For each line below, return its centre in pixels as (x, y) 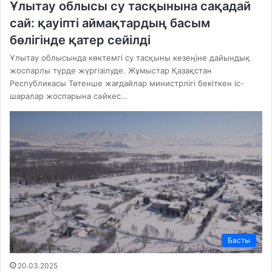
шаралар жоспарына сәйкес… (69, 96)
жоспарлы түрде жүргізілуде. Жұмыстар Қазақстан (111, 70)
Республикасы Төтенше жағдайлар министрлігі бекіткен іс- (127, 83)
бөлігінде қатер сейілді (80, 40)
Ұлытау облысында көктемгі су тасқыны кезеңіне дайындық (130, 57)
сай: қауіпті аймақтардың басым (110, 23)
